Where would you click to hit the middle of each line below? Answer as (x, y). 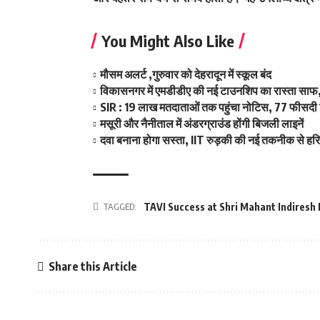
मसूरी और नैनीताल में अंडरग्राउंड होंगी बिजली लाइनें (202, 124)
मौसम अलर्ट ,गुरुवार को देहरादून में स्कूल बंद (186, 74)
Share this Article (92, 266)
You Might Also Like (168, 41)
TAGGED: (120, 206)
